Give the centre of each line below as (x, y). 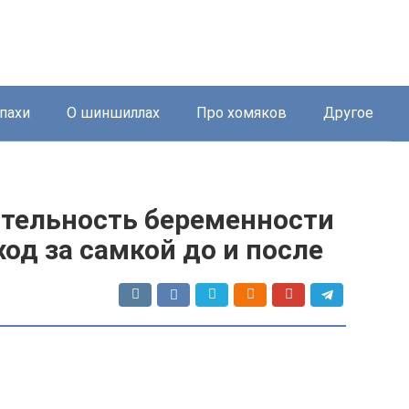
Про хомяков (241, 113)
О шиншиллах (113, 113)
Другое (348, 113)
